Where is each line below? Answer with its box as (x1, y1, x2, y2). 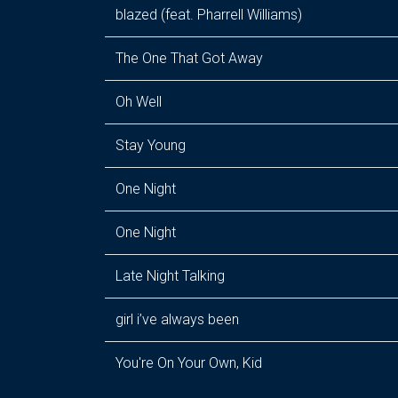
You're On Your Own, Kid (115, 354, 262, 371)
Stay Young (115, 137, 186, 154)
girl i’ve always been (115, 311, 239, 328)
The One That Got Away (115, 50, 263, 67)
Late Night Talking (115, 267, 225, 284)
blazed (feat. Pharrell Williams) (115, 6, 302, 23)
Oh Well (115, 93, 162, 110)
